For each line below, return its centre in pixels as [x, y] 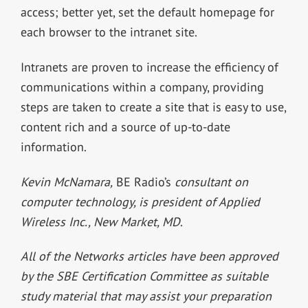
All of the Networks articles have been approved [149, 256]
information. [53, 146]
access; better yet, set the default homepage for [147, 12]
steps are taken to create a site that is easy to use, [153, 107]
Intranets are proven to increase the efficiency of [149, 67]
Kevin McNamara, [66, 181]
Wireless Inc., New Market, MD [100, 221]
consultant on [211, 181]
